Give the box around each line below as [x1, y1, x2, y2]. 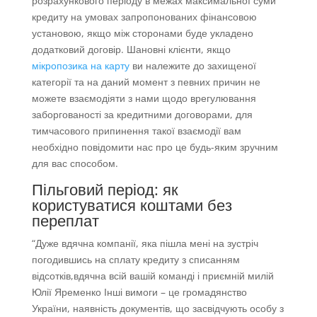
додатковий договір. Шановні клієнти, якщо [31, 42, 231, 57]
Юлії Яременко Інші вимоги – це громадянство [31, 285, 247, 299]
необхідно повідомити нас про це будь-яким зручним [31, 140, 278, 154]
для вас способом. [31, 156, 118, 171]
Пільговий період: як [31, 178, 178, 200]
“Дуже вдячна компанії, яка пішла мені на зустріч [31, 236, 258, 250]
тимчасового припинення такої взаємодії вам [31, 124, 241, 138]
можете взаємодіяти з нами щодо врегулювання [31, 91, 256, 105]
